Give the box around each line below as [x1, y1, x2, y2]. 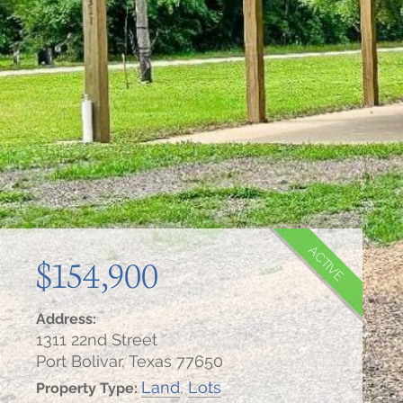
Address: [36, 310, 96, 327]
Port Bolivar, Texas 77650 [36, 352, 223, 371]
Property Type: [36, 380, 141, 397]
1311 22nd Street [36, 330, 157, 349]
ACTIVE [306, 243, 348, 284]
